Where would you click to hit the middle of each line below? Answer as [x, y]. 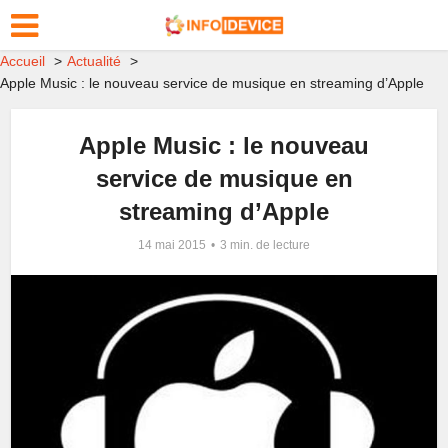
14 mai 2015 [172, 245]
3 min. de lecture [265, 245]
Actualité [94, 61]
